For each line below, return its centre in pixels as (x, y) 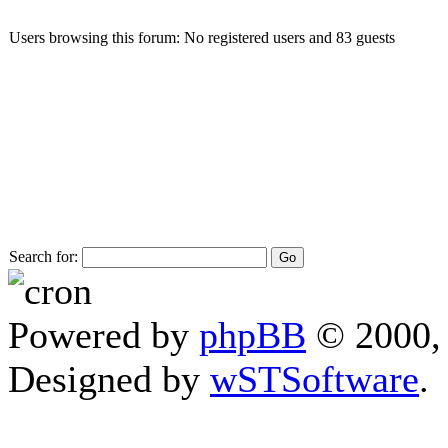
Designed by (109, 378)
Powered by (103, 334)
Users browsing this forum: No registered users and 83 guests (202, 37)
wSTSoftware (314, 378)
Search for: (43, 256)
